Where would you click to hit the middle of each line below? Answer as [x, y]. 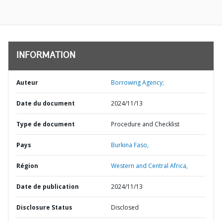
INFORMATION [46, 56]
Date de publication [48, 187]
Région [27, 166]
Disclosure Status [44, 207]
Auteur [27, 83]
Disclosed [125, 207]
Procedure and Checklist [145, 124]
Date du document [46, 103]
